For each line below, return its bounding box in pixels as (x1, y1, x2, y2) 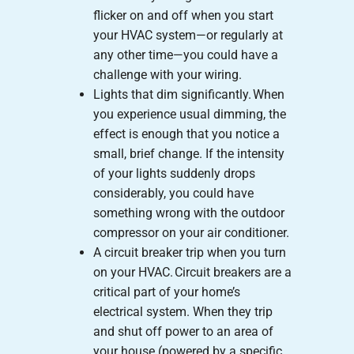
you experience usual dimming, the (92, 106, 286, 122)
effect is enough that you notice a (92, 126, 280, 141)
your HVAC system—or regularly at (92, 27, 283, 43)
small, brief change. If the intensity (92, 145, 284, 161)
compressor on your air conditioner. (92, 224, 289, 240)
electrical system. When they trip (92, 303, 273, 319)
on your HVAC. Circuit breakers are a (92, 264, 292, 280)
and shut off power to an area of (92, 323, 273, 339)
